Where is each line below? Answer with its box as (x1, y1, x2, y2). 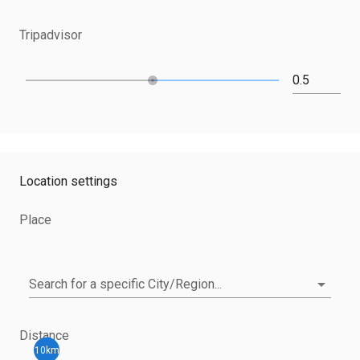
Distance (19, 328, 69, 343)
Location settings (19, 174, 117, 189)
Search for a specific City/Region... (29, 276, 222, 292)
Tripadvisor (19, 27, 82, 43)
